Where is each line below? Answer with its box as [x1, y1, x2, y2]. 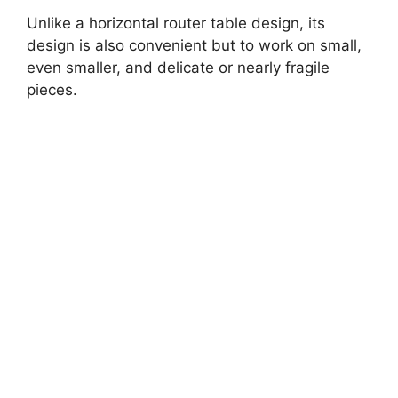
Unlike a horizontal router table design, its [27, 14, 325, 33]
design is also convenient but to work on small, [27, 36, 362, 55]
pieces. [27, 81, 77, 99]
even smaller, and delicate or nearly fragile [27, 59, 330, 77]
